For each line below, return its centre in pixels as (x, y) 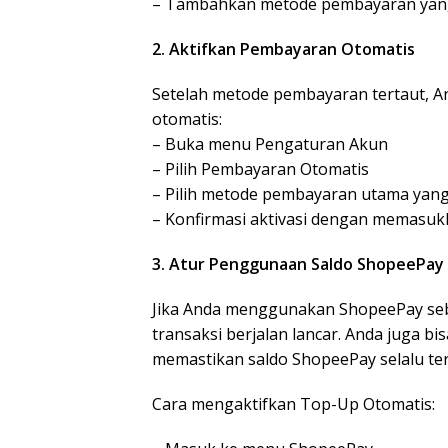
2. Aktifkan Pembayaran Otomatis (283, 49)
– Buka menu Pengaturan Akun (270, 144)
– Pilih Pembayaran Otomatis (260, 169)
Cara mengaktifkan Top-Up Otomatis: (293, 404)
